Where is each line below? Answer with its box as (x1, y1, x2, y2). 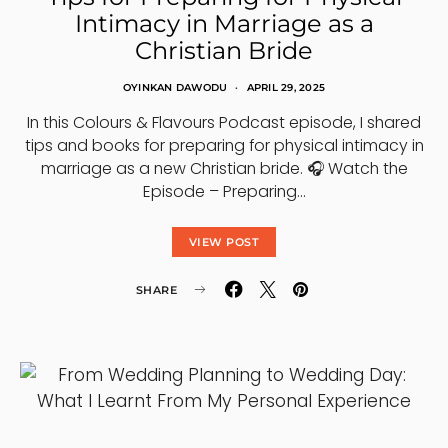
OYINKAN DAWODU (122, 81, 228, 94)
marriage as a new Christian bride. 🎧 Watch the (40, 157, 408, 180)
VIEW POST (188, 235, 260, 249)
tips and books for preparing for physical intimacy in (24, 134, 424, 157)
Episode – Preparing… (142, 180, 306, 203)
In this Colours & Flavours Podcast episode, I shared (27, 111, 421, 134)
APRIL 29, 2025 (246, 81, 326, 94)
